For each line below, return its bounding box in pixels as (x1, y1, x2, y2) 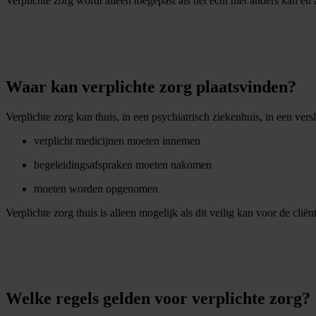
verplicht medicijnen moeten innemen (34, 134, 203, 147)
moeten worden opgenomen (34, 182, 164, 195)
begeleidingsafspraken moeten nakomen (34, 158, 214, 171)
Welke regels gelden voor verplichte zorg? (6, 289, 310, 308)
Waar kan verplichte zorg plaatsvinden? (6, 77, 296, 96)
